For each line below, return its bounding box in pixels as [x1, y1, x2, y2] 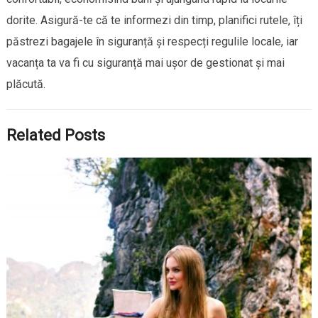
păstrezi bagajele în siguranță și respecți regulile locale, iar [6, 34, 298, 48]
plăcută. [6, 77, 45, 91]
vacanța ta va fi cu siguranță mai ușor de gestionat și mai [6, 55, 285, 70]
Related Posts [6, 126, 105, 144]
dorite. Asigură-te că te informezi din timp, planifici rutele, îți [6, 13, 302, 27]
